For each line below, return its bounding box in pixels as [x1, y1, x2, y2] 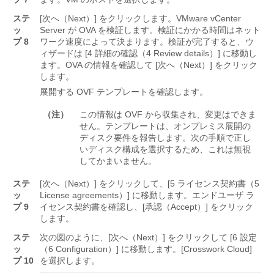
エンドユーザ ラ [192, 190, 254, 201]
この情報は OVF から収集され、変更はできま [80, 109, 256, 120]
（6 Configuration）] [40, 244, 119, 254]
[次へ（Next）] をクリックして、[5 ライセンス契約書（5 [40, 179, 259, 189]
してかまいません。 [80, 156, 157, 166]
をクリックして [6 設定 [168, 232, 257, 243]
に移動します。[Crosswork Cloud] [121, 244, 252, 254]
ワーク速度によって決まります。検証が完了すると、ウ [40, 37, 254, 47]
